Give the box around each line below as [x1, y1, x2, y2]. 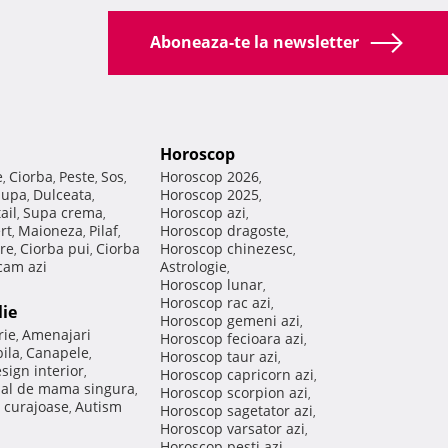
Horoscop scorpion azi [160, 383, 308, 403]
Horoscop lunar [160, 275, 263, 295]
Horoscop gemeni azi [160, 311, 300, 331]
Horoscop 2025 [160, 185, 259, 205]
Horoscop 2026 [160, 167, 259, 187]
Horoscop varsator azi [160, 419, 305, 439]
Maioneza [18, 221, 83, 241]
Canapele [26, 343, 89, 363]
